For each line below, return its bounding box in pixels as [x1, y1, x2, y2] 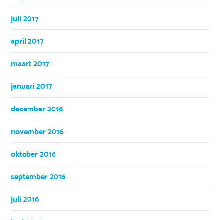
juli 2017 [11, 13, 39, 23]
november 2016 [11, 126, 64, 136]
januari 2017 [11, 81, 53, 91]
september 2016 [11, 171, 66, 181]
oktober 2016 [11, 149, 56, 159]
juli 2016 [11, 194, 39, 204]
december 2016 [11, 104, 63, 113]
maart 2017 [11, 58, 50, 68]
